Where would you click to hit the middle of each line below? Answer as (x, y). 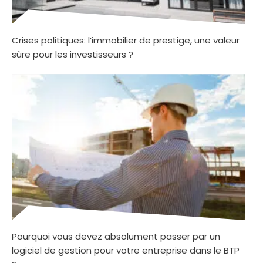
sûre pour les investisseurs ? (73, 55)
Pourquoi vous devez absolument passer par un (116, 237)
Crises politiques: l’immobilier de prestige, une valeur (126, 41)
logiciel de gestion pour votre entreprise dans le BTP (126, 251)
